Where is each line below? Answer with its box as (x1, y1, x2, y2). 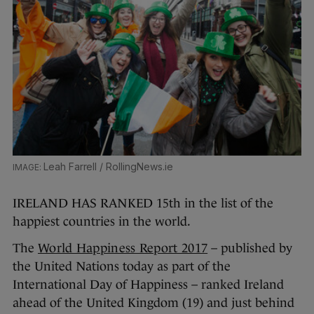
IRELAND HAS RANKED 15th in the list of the (13, 196, 273, 211)
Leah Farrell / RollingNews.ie (43, 161, 173, 173)
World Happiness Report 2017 (38, 241, 208, 256)
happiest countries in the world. (13, 214, 191, 229)
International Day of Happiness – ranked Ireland (13, 278, 284, 292)
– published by (207, 241, 293, 256)
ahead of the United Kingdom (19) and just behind (13, 296, 294, 310)
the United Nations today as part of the (13, 259, 231, 274)
